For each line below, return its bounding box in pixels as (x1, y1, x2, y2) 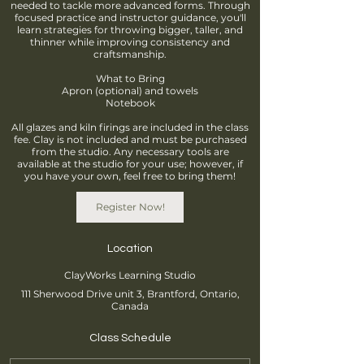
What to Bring (95, 72, 165, 84)
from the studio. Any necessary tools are (31, 145, 229, 158)
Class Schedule (89, 332, 171, 344)
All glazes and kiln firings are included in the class (11, 121, 249, 133)
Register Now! (95, 201, 165, 213)
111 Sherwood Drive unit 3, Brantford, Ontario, (20, 288, 240, 300)
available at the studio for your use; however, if (17, 158, 243, 170)
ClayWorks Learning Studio (64, 269, 196, 281)
